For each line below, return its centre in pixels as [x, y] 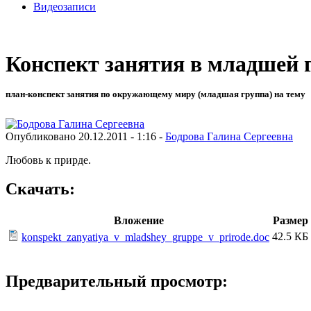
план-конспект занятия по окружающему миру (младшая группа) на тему [155, 94]
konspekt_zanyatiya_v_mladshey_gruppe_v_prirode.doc [145, 237]
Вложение [138, 221]
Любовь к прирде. [48, 160]
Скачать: [40, 189]
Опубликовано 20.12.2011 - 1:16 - [85, 136]
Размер [290, 221]
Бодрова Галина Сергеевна [229, 136]
